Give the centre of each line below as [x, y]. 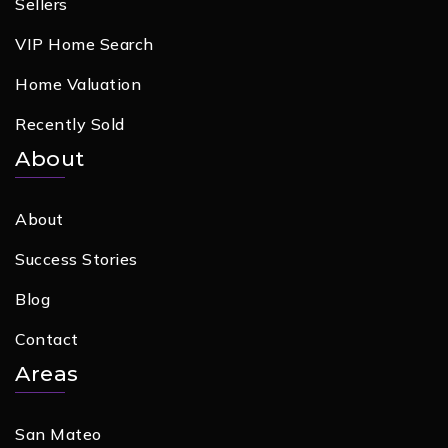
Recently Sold [70, 124]
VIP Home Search [84, 44]
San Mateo [58, 434]
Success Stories [76, 259]
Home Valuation [78, 84]
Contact [47, 339]
